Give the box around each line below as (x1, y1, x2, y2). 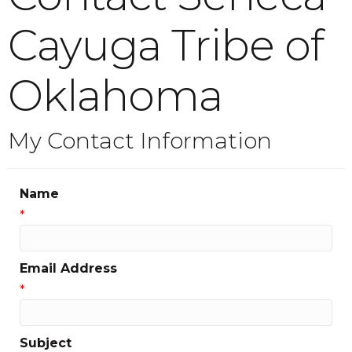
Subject (20, 335, 71, 350)
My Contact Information (8, 127, 272, 154)
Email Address (20, 261, 117, 276)
